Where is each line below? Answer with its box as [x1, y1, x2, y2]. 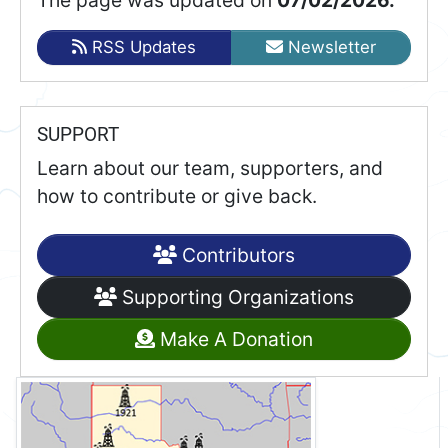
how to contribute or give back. [37, 183, 317, 208]
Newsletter [282, 36, 376, 57]
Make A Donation [154, 326, 313, 351]
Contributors [176, 242, 295, 267]
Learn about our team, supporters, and [37, 155, 383, 180]
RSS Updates [86, 36, 196, 57]
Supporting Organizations [117, 284, 355, 309]
